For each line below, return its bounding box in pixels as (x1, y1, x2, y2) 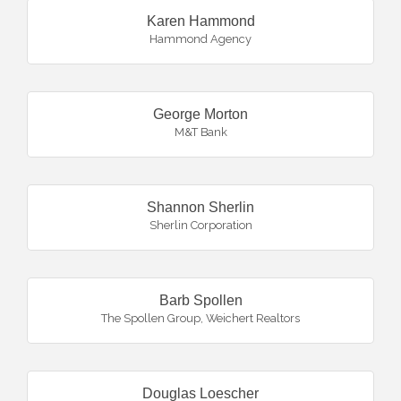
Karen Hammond (146, 13, 255, 29)
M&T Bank (174, 125, 227, 139)
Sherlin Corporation (149, 218, 252, 232)
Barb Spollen (158, 293, 243, 308)
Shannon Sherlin (147, 200, 254, 215)
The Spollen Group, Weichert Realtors (101, 311, 300, 325)
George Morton (153, 107, 248, 122)
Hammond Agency (149, 32, 252, 46)
